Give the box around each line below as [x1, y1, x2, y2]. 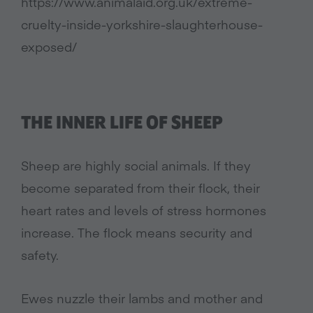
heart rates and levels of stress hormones [21, 201, 266, 219]
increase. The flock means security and [21, 224, 252, 242]
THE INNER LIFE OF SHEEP [21, 113, 223, 134]
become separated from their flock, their [21, 179, 260, 197]
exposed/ [21, 38, 77, 56]
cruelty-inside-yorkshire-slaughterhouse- [21, 15, 263, 34]
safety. [21, 246, 59, 264]
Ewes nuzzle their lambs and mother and [21, 289, 263, 307]
